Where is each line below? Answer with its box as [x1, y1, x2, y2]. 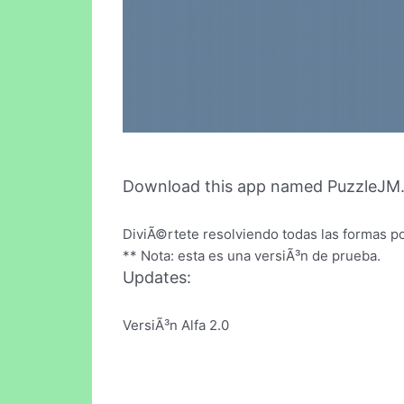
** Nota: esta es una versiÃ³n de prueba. [123, 247, 381, 265]
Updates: [123, 268, 191, 288]
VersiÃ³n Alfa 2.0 [123, 316, 229, 334]
